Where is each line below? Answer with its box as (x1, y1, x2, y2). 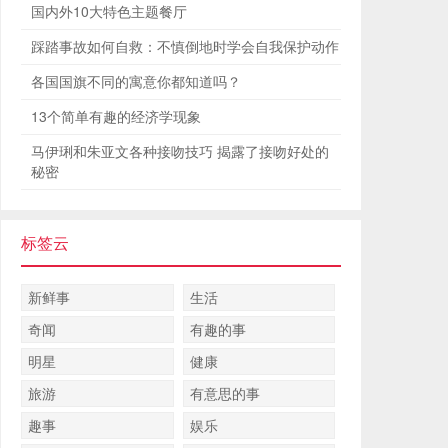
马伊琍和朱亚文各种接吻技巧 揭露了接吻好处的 (31, 141, 329, 161)
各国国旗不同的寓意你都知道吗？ (31, 71, 241, 91)
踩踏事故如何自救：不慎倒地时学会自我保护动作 (31, 36, 339, 56)
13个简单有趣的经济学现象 (31, 106, 201, 126)
